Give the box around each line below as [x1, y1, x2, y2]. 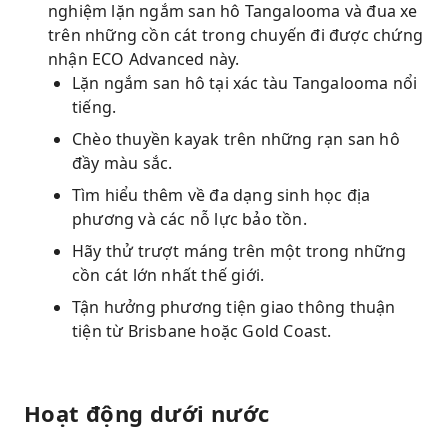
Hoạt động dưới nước [24, 398, 270, 428]
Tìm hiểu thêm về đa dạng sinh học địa [72, 184, 371, 206]
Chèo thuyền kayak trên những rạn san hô [72, 128, 400, 150]
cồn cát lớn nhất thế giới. [72, 264, 265, 286]
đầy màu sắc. [72, 152, 173, 174]
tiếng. [72, 96, 117, 118]
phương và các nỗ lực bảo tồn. [72, 208, 307, 230]
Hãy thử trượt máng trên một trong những [72, 240, 406, 262]
